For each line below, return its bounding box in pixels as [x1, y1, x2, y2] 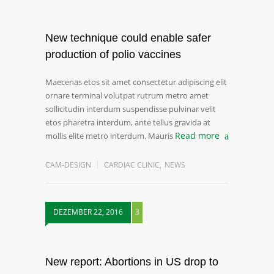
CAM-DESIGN [45, 160, 91, 170]
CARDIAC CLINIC [104, 160, 160, 170]
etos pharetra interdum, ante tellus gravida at [45, 117, 210, 128]
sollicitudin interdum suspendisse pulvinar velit [45, 103, 216, 114]
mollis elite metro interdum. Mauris [45, 130, 173, 141]
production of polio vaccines [45, 48, 181, 61]
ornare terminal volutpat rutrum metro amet [45, 90, 209, 101]
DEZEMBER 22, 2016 [53, 207, 123, 217]
